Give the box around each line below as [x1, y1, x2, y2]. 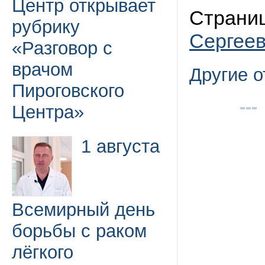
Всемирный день [12, 199, 155, 220]
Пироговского [12, 80, 124, 101]
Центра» [12, 102, 84, 122]
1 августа [81, 136, 160, 157]
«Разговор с [12, 38, 112, 59]
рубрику [12, 17, 80, 37]
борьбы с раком [12, 221, 147, 241]
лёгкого [12, 242, 73, 263]
